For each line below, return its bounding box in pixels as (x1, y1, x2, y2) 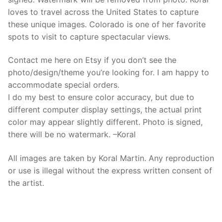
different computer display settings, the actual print (8, 105, 202, 115)
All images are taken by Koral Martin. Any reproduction (8, 153, 214, 163)
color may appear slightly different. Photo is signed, (8, 117, 203, 127)
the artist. (8, 177, 44, 188)
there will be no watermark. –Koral (8, 129, 136, 140)
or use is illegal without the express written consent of (8, 165, 212, 175)
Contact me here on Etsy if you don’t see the (8, 55, 176, 65)
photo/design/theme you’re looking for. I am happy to (8, 67, 209, 78)
